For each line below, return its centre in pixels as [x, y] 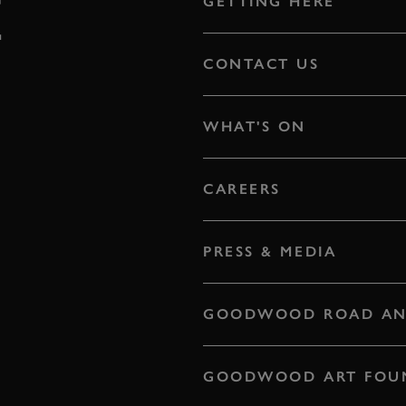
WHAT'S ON [255, 126]
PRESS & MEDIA [270, 251]
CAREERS [242, 188]
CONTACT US [261, 63]
